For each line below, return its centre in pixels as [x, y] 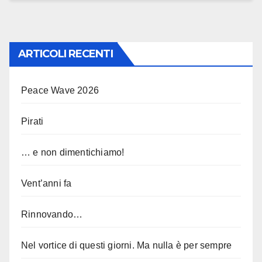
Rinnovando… [52, 215]
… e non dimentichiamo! [73, 153]
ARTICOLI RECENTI [65, 54]
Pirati [32, 122]
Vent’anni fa [46, 184]
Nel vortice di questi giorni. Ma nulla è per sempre [127, 246]
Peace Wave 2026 [60, 91]
